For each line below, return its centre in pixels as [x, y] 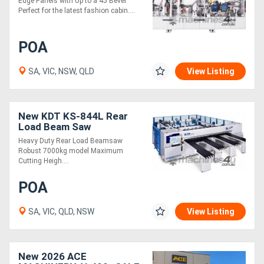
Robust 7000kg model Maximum [71, 151]
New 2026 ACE [52, 256]
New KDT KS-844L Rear [73, 116]
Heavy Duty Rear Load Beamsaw [70, 141]
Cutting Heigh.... [44, 161]
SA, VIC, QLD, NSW [60, 211]
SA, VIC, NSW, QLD [60, 71]
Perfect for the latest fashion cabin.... [77, 10]
